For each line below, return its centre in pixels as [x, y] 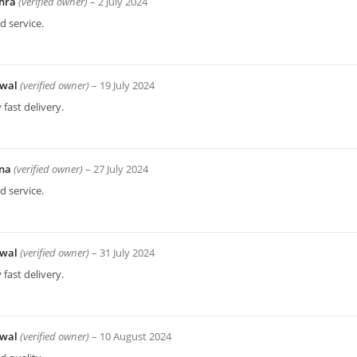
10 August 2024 [135, 337]
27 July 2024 [121, 170]
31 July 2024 [127, 253]
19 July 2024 [127, 86]
